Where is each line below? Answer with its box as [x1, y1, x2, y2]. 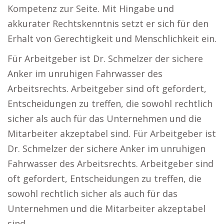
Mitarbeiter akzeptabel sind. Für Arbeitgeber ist [7, 127, 216, 140]
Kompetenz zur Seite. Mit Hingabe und [7, 2, 174, 15]
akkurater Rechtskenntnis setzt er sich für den [7, 17, 208, 30]
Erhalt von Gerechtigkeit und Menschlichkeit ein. [7, 32, 216, 45]
